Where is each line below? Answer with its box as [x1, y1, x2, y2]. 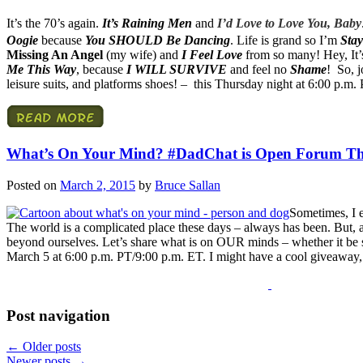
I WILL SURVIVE [126, 62, 227, 76]
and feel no [230, 62, 290, 76]
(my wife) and [103, 47, 181, 62]
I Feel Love [181, 47, 242, 62]
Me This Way [6, 62, 76, 76]
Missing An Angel [6, 47, 103, 62]
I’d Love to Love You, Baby [217, 15, 361, 30]
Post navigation [6, 306, 110, 324]
